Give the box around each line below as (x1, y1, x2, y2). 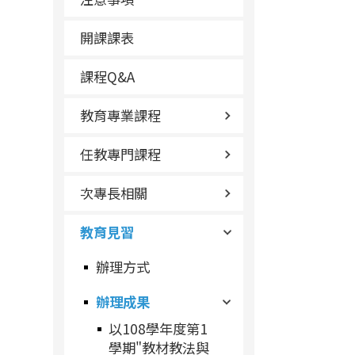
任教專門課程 (80, 144, 162, 164)
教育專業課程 (80, 105, 162, 125)
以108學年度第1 (109, 319, 208, 338)
